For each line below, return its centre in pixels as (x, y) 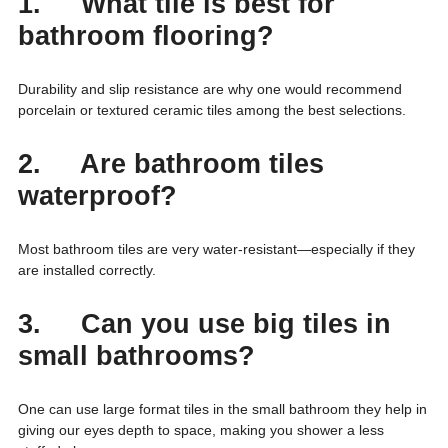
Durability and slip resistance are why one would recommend (210, 88)
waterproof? (97, 195)
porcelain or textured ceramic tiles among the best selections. (212, 109)
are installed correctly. (87, 269)
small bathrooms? (136, 355)
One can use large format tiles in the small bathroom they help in (222, 408)
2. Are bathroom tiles (171, 163)
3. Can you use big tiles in (204, 323)
